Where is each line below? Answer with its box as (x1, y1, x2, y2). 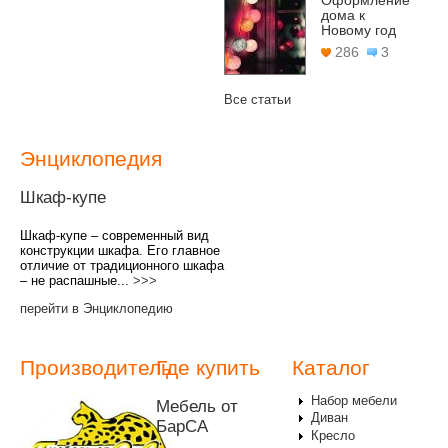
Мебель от (155, 397, 238, 417)
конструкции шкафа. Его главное (20, 243, 220, 259)
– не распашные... (20, 273, 129, 289)
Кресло (311, 427, 356, 443)
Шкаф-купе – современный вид (20, 228, 209, 244)
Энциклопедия (20, 147, 162, 171)
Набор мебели (311, 392, 398, 408)
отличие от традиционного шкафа (20, 258, 224, 274)
